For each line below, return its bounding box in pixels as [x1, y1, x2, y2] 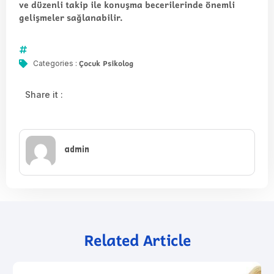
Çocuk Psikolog [78, 57, 133, 68]
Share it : [25, 89, 63, 100]
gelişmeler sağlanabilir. [19, 11, 122, 24]
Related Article [83, 228, 191, 251]
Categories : [32, 58, 79, 68]
